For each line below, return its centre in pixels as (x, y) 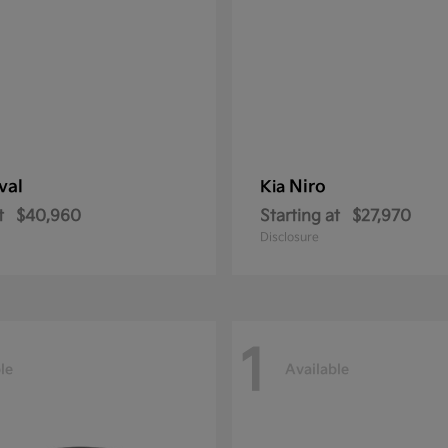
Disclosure (289, 238)
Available (317, 369)
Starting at (300, 217)
